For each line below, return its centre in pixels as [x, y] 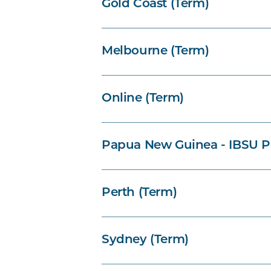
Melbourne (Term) [155, 51]
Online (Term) [143, 99]
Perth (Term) [139, 193]
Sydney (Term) [145, 240]
